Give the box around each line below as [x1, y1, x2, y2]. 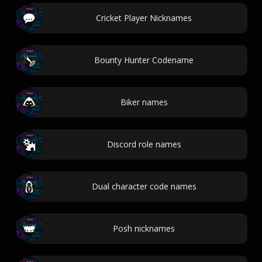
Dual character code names [91, 181, 196, 192]
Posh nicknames [113, 223, 175, 234]
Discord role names [106, 139, 181, 150]
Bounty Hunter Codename [94, 54, 194, 65]
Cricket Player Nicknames [96, 12, 192, 23]
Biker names [120, 96, 168, 108]
